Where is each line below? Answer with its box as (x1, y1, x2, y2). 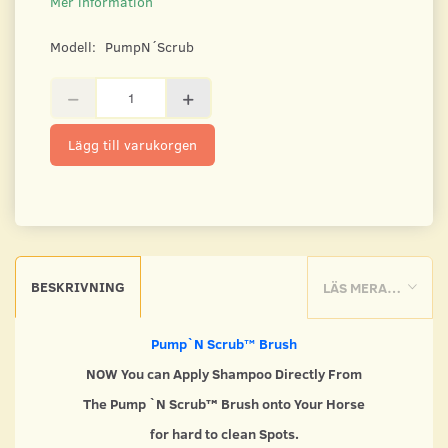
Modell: (50, 36, 100, 56)
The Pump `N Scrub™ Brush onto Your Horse (83, 394, 365, 414)
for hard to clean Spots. (149, 424, 299, 444)
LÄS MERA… (323, 278, 401, 298)
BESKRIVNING (31, 276, 125, 296)
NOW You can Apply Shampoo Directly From (86, 364, 362, 384)
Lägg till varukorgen (68, 134, 197, 154)
